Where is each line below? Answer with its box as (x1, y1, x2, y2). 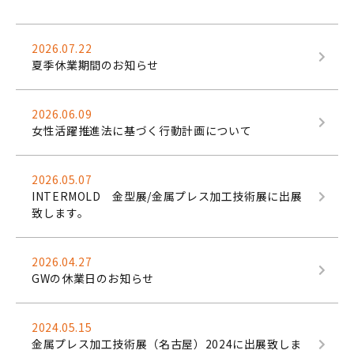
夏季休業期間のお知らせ (32, 57, 160, 73)
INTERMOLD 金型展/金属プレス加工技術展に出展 (32, 188, 303, 204)
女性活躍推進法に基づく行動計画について (32, 122, 252, 138)
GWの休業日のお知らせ (32, 270, 155, 286)
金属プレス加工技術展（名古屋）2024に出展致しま (32, 336, 303, 352)
